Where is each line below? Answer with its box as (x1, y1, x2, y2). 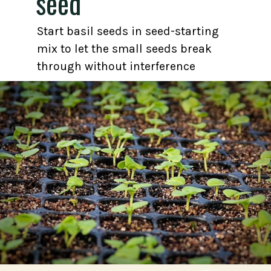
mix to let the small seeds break (36, 41, 212, 56)
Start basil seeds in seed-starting (36, 24, 219, 38)
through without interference (36, 59, 195, 73)
